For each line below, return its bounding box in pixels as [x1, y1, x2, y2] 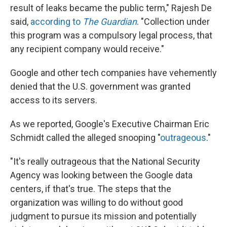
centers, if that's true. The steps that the [10, 183, 171, 194]
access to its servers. [10, 94, 97, 105]
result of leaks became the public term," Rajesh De [10, 2, 212, 13]
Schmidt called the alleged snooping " [10, 132, 160, 143]
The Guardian [83, 16, 137, 27]
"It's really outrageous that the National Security [10, 156, 200, 167]
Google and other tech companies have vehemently [10, 67, 217, 78]
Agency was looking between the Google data [10, 169, 193, 180]
